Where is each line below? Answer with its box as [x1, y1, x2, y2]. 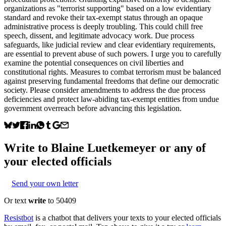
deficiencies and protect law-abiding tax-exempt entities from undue [4, 94, 219, 103]
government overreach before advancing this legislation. [4, 103, 182, 112]
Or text [4, 196, 28, 205]
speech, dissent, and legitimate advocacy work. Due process [4, 31, 194, 40]
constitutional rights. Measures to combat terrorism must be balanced [4, 67, 221, 76]
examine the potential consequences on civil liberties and [4, 58, 184, 67]
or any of [156, 141, 206, 154]
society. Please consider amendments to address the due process [4, 85, 205, 94]
